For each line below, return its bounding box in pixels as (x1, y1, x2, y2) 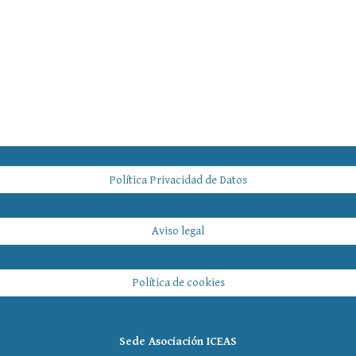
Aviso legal (152, 224, 204, 238)
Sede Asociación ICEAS (119, 334, 237, 348)
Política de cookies (131, 276, 225, 290)
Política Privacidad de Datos (109, 172, 247, 187)
